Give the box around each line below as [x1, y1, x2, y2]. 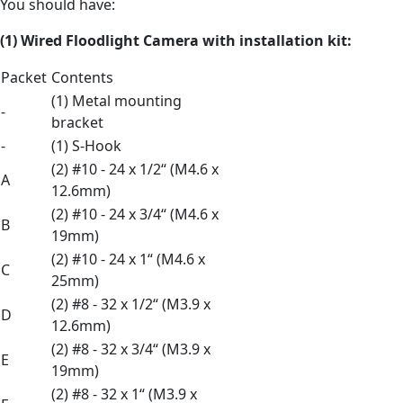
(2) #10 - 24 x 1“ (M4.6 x [51, 248, 205, 269]
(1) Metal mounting [51, 90, 182, 111]
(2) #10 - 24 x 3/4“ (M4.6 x [51, 203, 219, 224]
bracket [51, 112, 103, 132]
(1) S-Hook [51, 135, 121, 156]
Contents [51, 67, 113, 87]
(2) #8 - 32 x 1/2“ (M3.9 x [51, 293, 210, 314]
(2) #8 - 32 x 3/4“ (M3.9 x [51, 338, 210, 359]
